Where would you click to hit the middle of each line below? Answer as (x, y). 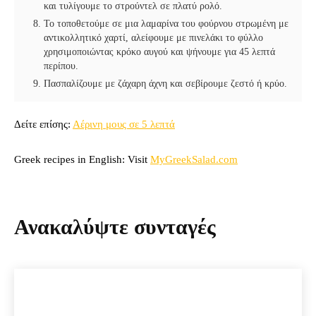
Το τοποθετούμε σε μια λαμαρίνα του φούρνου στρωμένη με (166, 24)
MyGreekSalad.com (194, 160)
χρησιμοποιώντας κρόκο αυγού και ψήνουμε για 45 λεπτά (159, 52)
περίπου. (61, 66)
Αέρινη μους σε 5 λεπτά (124, 124)
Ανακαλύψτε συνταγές (115, 227)
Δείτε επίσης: (43, 124)
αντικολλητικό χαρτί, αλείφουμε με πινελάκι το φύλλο (153, 38)
